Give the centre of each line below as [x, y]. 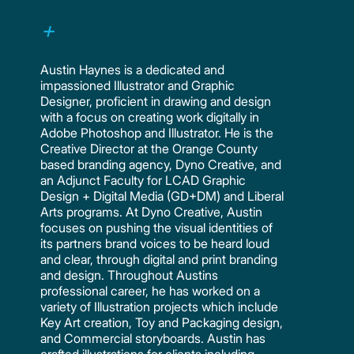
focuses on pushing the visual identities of [157, 227]
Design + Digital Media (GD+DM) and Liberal [162, 196]
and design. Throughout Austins [130, 275]
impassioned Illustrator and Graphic [138, 85]
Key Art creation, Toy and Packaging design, [162, 322]
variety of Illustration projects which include [160, 306]
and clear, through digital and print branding [159, 259]
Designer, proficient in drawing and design [156, 101]
